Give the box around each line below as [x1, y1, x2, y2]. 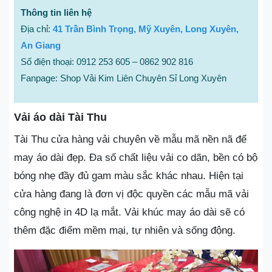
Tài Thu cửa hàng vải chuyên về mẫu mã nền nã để [14, 133, 246, 145]
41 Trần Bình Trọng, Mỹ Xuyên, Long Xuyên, [53, 23, 239, 34]
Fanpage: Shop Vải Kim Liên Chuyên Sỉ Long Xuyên [21, 72, 226, 83]
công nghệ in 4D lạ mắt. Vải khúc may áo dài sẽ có [14, 206, 245, 218]
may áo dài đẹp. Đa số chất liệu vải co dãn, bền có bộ [14, 151, 257, 163]
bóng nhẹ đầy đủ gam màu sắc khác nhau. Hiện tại [14, 169, 243, 182]
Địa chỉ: [21, 23, 53, 34]
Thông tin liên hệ [21, 7, 92, 18]
